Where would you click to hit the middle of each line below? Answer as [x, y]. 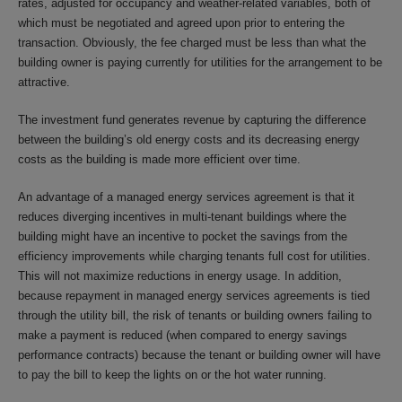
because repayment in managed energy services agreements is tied [194, 295]
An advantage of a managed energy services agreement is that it [186, 197]
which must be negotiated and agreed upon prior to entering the [181, 22]
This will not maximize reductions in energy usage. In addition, [180, 275]
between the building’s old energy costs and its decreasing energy [189, 139]
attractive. [44, 82]
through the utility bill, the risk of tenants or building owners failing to [195, 315]
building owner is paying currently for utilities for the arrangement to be [200, 62]
